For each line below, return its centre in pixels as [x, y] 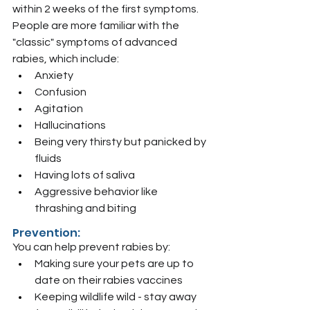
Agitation [59, 109]
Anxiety [54, 75]
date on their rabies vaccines [109, 280]
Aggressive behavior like [97, 192]
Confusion [61, 92]
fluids [48, 158]
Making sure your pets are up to [115, 264]
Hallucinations [70, 125]
